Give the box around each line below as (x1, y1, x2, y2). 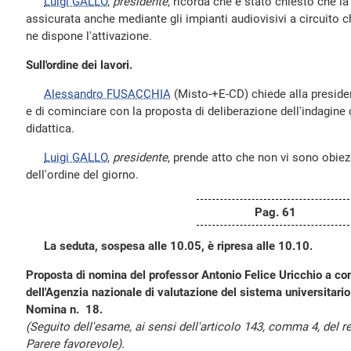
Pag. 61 (254, 205, 296, 219)
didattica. (26, 121, 74, 136)
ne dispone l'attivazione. (26, 29, 152, 43)
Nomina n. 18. (26, 302, 103, 317)
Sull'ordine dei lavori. (26, 58, 132, 72)
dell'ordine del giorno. (26, 168, 139, 182)
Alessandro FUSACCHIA (44, 87, 171, 101)
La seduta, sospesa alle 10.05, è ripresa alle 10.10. (44, 239, 313, 253)
